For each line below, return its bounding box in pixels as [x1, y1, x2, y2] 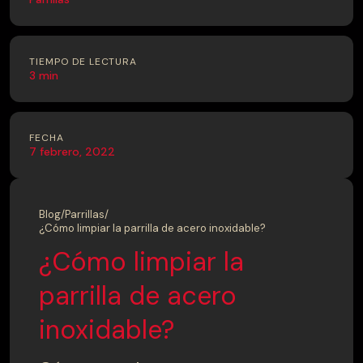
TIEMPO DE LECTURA [29, 55, 138, 68]
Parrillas [65, 207, 105, 221]
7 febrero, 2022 [29, 144, 115, 159]
